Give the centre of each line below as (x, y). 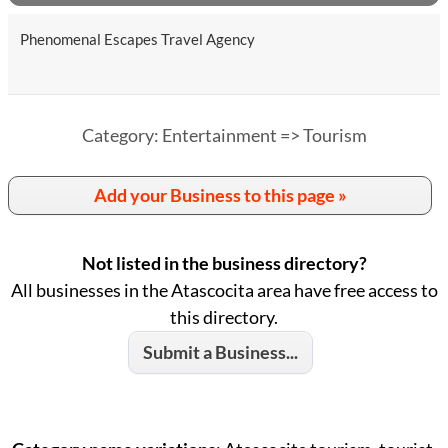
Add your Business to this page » (220, 195)
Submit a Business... (220, 352)
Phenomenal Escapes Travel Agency (137, 39)
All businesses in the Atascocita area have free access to (224, 290)
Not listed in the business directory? (224, 263)
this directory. (224, 317)
